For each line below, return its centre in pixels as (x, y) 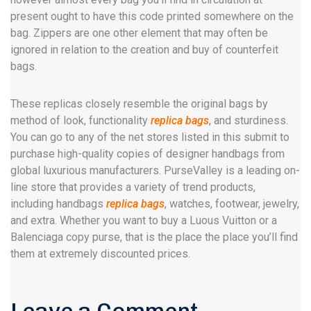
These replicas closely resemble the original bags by (139, 104)
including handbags (58, 204)
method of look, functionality (81, 120)
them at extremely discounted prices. (100, 254)
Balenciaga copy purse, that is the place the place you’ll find (154, 237)
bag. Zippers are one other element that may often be (139, 33)
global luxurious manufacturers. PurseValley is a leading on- (155, 170)
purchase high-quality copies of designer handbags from (148, 154)
